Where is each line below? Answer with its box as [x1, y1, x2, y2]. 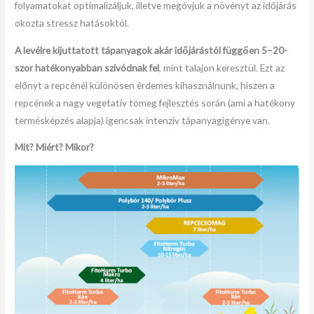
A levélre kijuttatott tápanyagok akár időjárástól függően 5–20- [15, 43, 288, 56]
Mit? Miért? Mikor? [15, 141, 95, 153]
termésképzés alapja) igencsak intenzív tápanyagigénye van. [15, 114, 271, 126]
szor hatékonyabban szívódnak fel [15, 61, 160, 74]
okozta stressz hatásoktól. [15, 16, 130, 29]
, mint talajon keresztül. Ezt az [159, 61, 285, 74]
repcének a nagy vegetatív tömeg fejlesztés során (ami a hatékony [15, 96, 296, 109]
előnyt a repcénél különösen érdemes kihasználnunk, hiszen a [15, 78, 275, 91]
